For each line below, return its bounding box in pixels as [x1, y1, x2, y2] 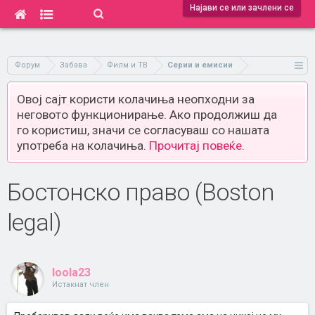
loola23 [52, 266, 91, 279]
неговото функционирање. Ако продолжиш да [17, 108, 277, 122]
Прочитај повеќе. [149, 139, 245, 153]
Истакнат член [52, 280, 109, 289]
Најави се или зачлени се [190, 3, 294, 13]
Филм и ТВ [107, 60, 148, 70]
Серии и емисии [167, 60, 233, 70]
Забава [60, 60, 87, 70]
